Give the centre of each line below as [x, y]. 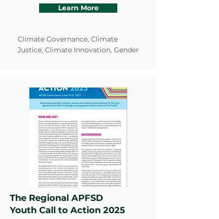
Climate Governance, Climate [68, 39]
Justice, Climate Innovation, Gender [78, 50]
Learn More [78, 8]
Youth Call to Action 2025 [67, 210]
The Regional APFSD [56, 198]
